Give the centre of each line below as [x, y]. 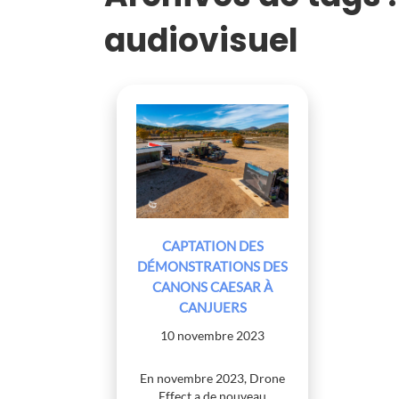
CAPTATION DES [212, 246]
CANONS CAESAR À [213, 287]
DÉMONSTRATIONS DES [213, 267]
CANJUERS [212, 308]
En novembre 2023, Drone [213, 379]
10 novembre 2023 [213, 336]
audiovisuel [201, 41]
